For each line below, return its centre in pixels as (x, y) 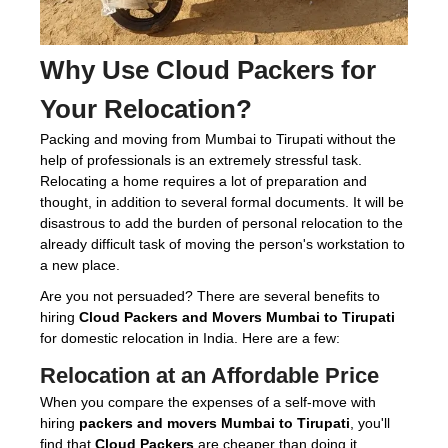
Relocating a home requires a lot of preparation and (203, 180)
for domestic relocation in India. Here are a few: (190, 337)
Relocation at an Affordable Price (209, 375)
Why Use (98, 69)
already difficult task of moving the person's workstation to (222, 243)
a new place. (80, 264)
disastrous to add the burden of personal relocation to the (221, 222)
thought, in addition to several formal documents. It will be (222, 201)
